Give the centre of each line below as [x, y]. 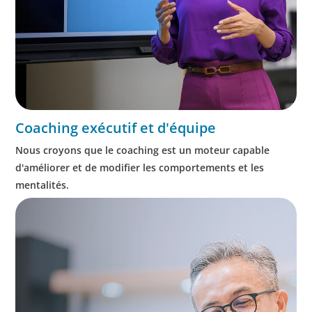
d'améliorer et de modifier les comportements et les [140, 167]
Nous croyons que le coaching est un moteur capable [143, 150]
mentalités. [42, 185]
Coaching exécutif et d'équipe [116, 127]
